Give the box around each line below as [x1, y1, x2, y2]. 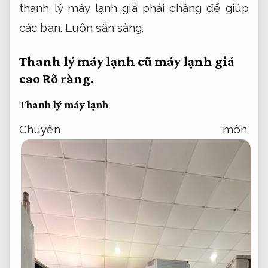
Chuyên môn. [19, 123, 249, 136]
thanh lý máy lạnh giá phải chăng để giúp [19, 1, 249, 15]
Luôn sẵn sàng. [65, 21, 144, 35]
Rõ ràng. [42, 71, 94, 87]
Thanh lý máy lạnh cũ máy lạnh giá [19, 54, 234, 69]
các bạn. [19, 21, 65, 35]
